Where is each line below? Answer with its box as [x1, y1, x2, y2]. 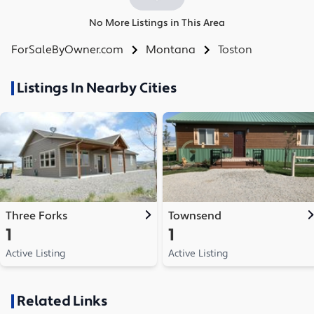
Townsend [168, 208, 221, 223]
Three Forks [6, 208, 67, 223]
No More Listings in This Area [89, 16, 225, 29]
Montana [146, 42, 196, 57]
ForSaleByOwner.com [11, 42, 123, 57]
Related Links [17, 292, 107, 310]
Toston [218, 42, 252, 57]
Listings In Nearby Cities [17, 78, 177, 97]
